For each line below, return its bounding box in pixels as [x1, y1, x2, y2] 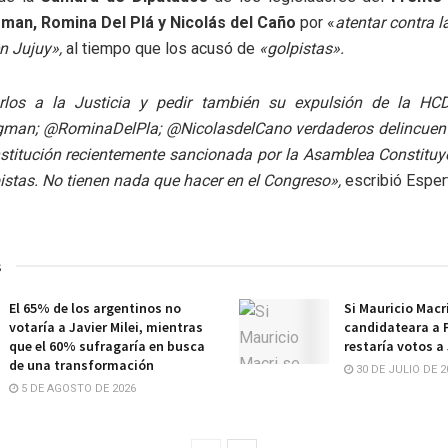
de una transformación [9, 356, 154, 375]
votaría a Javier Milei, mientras [9, 318, 203, 337]
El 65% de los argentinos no [9, 299, 181, 318]
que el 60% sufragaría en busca [9, 337, 205, 356]
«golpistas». [255, 39, 344, 59]
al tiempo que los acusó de [62, 39, 255, 59]
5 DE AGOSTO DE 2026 [18, 382, 136, 396]
